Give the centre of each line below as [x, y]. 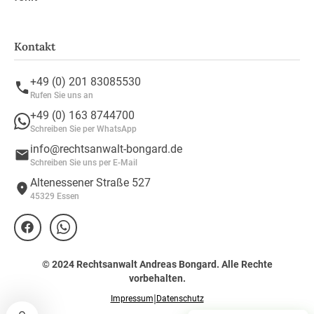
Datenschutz [180, 299]
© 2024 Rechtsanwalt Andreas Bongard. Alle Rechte [157, 265]
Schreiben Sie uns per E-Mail [84, 162]
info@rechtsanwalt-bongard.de [107, 149]
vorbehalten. [157, 279]
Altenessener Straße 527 [91, 182]
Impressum [132, 299]
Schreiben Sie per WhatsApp [84, 129]
